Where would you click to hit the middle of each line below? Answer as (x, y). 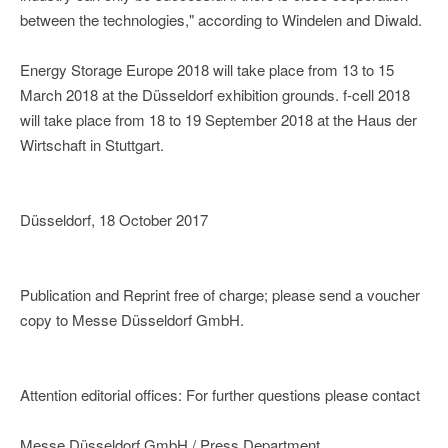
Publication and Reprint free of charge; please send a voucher (220, 295)
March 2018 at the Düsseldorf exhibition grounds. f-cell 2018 (215, 95)
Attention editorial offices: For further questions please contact (220, 395)
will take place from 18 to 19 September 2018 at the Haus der (218, 120)
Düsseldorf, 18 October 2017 (114, 220)
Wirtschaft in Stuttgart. (92, 145)
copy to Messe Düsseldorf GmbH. (132, 320)
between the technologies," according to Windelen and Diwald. (221, 20)
